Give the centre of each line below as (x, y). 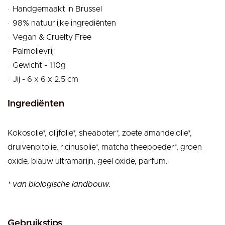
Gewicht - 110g (39, 65)
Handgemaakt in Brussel (57, 9)
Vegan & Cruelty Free (52, 37)
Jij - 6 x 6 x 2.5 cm (45, 79)
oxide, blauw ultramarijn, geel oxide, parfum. (88, 161)
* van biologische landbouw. (59, 185)
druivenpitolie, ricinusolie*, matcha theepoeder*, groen (105, 147)
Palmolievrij (33, 51)
